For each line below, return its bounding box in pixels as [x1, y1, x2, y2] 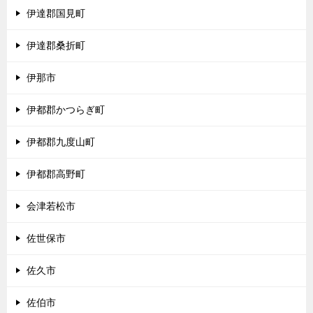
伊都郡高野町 [27, 168, 85, 180]
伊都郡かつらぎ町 [27, 104, 105, 115]
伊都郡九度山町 [27, 136, 95, 147]
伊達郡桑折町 [27, 40, 85, 51]
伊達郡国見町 [27, 8, 85, 19]
